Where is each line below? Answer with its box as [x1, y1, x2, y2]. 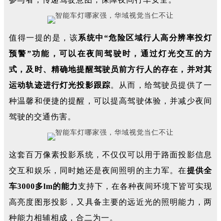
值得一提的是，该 [9, 34, 78, 42]
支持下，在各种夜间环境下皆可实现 [78, 182, 212, 190]
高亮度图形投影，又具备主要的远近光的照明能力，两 [9, 198, 212, 206]
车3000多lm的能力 [9, 182, 78, 190]
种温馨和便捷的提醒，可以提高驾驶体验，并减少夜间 [9, 97, 212, 105]
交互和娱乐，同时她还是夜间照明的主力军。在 [9, 166, 187, 175]
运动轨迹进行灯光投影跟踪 [9, 81, 111, 89]
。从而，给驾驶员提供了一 [110, 81, 213, 89]
